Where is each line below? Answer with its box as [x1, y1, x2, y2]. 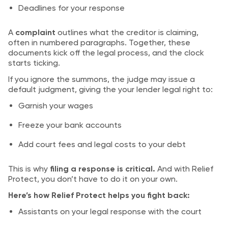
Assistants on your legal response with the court [18, 207, 202, 216]
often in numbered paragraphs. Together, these [8, 38, 190, 47]
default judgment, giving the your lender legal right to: [8, 84, 213, 94]
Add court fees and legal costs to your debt [18, 139, 186, 149]
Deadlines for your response [18, 3, 125, 13]
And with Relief [155, 164, 213, 174]
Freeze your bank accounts [18, 120, 122, 130]
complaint [15, 27, 55, 37]
